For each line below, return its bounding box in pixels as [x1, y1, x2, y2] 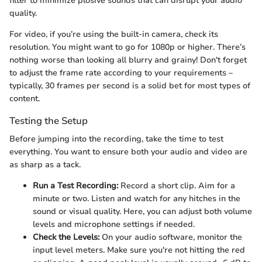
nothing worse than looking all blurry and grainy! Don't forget [9, 54, 247, 66]
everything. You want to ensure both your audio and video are [9, 146, 247, 158]
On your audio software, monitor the [99, 232, 242, 243]
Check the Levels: [33, 232, 99, 243]
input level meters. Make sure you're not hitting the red [33, 244, 245, 256]
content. [9, 93, 40, 105]
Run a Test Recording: [33, 180, 118, 192]
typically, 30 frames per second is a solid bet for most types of [9, 80, 250, 92]
